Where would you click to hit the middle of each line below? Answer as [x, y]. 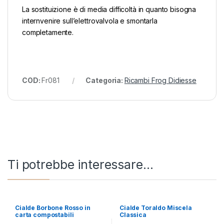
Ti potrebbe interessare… [80, 164]
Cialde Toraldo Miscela [155, 207]
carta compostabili [44, 214]
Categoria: [105, 80]
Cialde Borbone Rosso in [52, 207]
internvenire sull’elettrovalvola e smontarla [90, 20]
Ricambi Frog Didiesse [160, 80]
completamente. [48, 32]
